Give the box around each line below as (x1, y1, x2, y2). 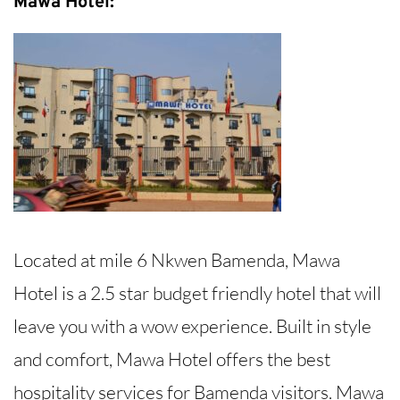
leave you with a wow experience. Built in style (13, 313, 371, 337)
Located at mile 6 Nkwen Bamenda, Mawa (13, 247, 340, 271)
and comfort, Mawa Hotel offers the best (13, 346, 330, 371)
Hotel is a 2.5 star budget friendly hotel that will (13, 280, 381, 304)
